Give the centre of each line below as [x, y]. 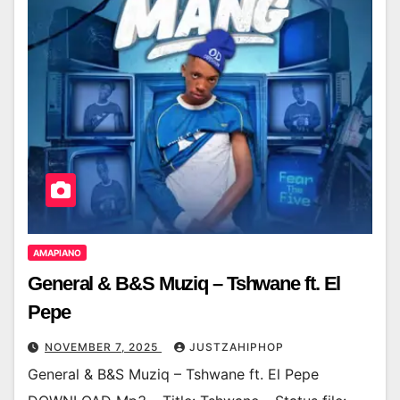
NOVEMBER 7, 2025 [103, 347]
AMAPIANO [57, 253]
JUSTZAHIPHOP [237, 347]
